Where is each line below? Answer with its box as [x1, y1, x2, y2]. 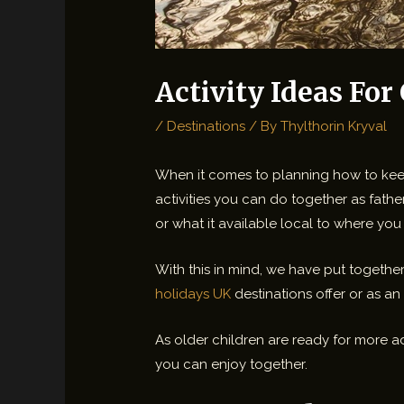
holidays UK [155, 286, 232, 303]
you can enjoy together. [155, 356, 308, 373]
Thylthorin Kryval [280, 118, 388, 135]
